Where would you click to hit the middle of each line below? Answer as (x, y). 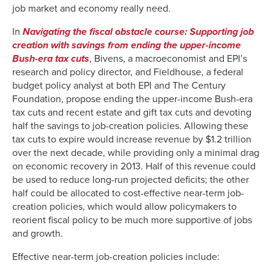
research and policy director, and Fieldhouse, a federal (128, 72)
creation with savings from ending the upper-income (127, 45)
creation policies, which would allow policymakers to (124, 206)
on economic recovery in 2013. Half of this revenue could (134, 166)
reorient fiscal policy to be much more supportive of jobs (132, 220)
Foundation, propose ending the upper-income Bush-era (132, 99)
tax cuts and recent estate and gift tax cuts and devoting (132, 112)
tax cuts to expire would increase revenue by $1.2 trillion (132, 139)
